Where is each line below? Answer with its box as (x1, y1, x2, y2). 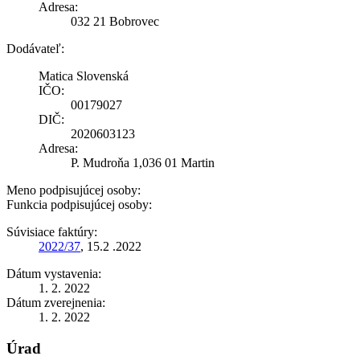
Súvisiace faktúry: (6, 224, 97, 239)
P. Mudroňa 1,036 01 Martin (71, 155, 215, 170)
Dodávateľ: (6, 41, 64, 55)
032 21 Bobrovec (71, 14, 159, 28)
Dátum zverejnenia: (6, 295, 105, 309)
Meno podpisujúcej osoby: (6, 182, 141, 197)
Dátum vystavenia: (6, 266, 101, 280)
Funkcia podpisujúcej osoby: (6, 197, 152, 211)
